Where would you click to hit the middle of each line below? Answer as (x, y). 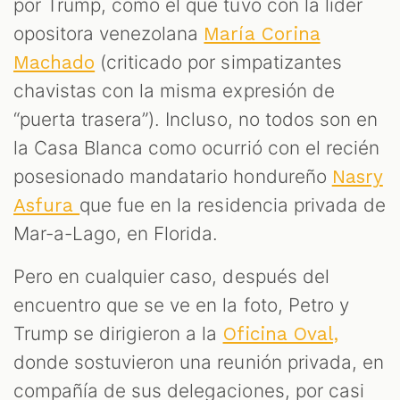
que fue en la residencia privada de (233, 205)
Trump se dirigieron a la (118, 334)
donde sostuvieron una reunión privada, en (199, 362)
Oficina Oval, (280, 334)
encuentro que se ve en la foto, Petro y (181, 305)
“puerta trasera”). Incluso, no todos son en (196, 120)
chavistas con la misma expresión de (174, 91)
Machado (54, 63)
